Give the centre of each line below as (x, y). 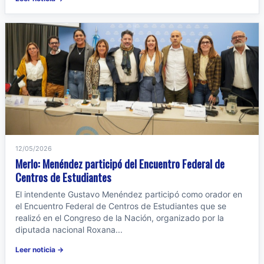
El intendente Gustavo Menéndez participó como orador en (129, 194)
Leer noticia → (39, 250)
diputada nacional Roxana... (69, 230)
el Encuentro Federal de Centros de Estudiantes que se (121, 206)
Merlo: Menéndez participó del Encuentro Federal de (120, 163)
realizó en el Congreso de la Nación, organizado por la (120, 218)
